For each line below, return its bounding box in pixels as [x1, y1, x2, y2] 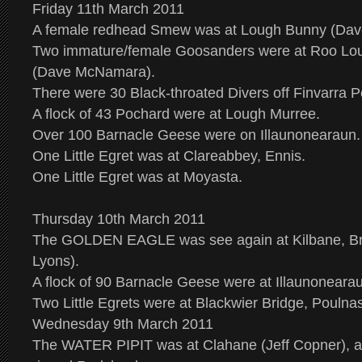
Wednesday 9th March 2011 [32, 316, 213, 332]
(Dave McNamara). [32, 64, 155, 80]
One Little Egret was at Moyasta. [32, 169, 242, 185]
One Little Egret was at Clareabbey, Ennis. [32, 148, 305, 164]
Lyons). [32, 253, 79, 269]
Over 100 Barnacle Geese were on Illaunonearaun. [32, 127, 360, 143]
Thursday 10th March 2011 [32, 211, 205, 227]
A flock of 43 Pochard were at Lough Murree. [32, 106, 320, 122]
